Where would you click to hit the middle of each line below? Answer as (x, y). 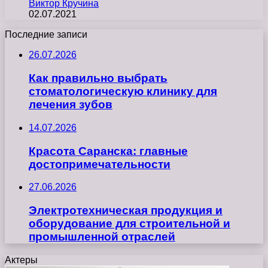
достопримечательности (100, 164)
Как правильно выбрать (98, 78)
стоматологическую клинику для (123, 92)
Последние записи (46, 35)
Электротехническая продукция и (126, 210)
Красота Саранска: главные (108, 151)
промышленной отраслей (102, 236)
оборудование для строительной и (130, 223)
